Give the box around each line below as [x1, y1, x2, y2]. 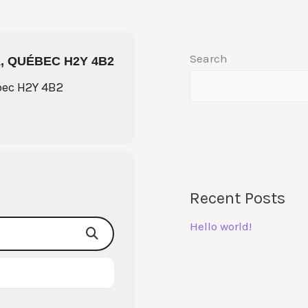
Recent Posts [190, 188, 285, 208]
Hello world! [190, 219, 252, 233]
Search [190, 52, 228, 65]
